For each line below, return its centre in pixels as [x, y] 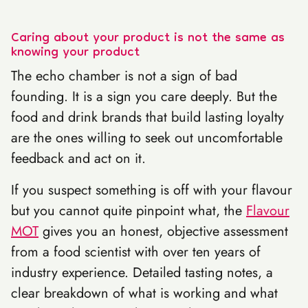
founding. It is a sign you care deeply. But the [144, 97]
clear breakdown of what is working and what [144, 293]
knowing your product [75, 53]
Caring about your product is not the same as [148, 39]
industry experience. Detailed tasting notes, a [142, 273]
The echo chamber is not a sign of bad [124, 76]
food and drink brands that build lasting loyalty [147, 117]
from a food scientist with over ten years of [136, 252]
